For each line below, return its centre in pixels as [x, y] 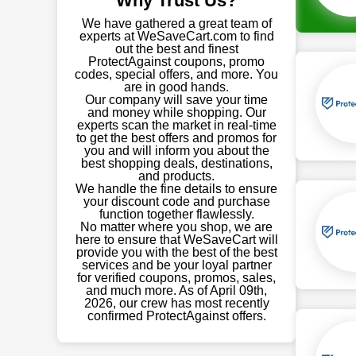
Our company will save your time [176, 100]
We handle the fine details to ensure [176, 189]
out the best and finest [176, 49]
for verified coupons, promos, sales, [176, 278]
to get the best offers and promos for [176, 138]
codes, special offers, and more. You [176, 74]
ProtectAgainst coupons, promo [176, 62]
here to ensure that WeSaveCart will [176, 240]
